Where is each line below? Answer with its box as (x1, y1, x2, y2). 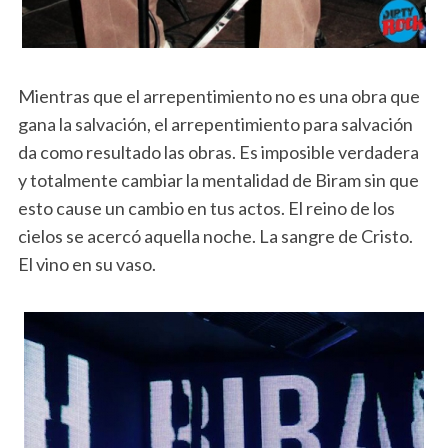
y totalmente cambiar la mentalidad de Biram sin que (17, 168, 419, 191)
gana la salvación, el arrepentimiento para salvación (17, 112, 413, 135)
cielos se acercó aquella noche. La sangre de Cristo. (17, 224, 413, 247)
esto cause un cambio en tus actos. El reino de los (17, 196, 395, 219)
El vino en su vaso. (17, 252, 156, 275)
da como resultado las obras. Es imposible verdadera (17, 140, 419, 163)
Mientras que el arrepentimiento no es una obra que (17, 84, 420, 107)
